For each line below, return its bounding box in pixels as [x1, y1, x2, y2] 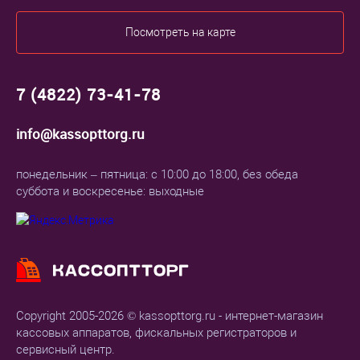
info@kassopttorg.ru [16, 125, 145, 144]
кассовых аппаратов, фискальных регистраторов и [16, 325, 297, 341]
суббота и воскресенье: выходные [16, 184, 204, 199]
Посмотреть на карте [125, 26, 235, 39]
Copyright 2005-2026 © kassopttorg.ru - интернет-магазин [16, 309, 323, 324]
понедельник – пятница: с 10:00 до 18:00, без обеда [16, 167, 298, 182]
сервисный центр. [16, 342, 115, 358]
